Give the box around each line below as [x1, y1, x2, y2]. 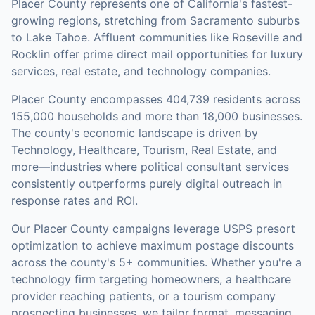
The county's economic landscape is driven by [11, 126, 258, 140]
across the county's [11, 255, 115, 269]
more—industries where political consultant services [11, 160, 289, 174]
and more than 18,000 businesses [118, 109, 300, 123]
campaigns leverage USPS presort [109, 221, 295, 236]
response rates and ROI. [11, 193, 138, 207]
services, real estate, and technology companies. [11, 64, 271, 78]
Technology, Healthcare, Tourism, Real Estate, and [11, 143, 277, 157]
